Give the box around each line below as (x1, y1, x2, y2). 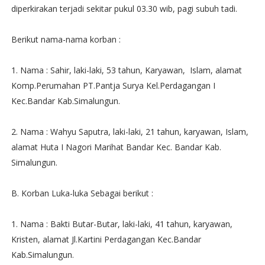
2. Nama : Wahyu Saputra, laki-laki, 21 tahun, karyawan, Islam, (11, 126, 248, 137)
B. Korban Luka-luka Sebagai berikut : (11, 188, 153, 199)
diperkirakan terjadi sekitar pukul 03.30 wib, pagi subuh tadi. (11, 3, 237, 14)
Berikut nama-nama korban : (11, 34, 121, 45)
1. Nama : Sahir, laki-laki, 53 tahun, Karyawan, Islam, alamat (11, 64, 242, 76)
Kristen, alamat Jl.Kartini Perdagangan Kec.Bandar (11, 234, 201, 245)
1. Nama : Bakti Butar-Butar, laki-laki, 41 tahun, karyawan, (11, 218, 232, 230)
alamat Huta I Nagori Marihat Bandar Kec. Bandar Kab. (11, 141, 221, 153)
